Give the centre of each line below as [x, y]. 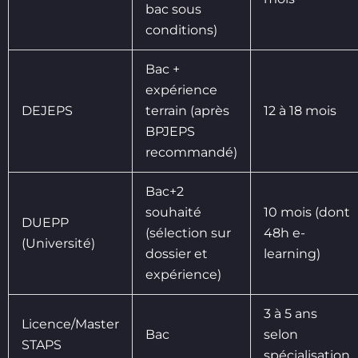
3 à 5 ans [290, 313]
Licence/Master [70, 324]
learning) [292, 253]
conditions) [181, 30]
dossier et [177, 253]
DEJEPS [47, 110]
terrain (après [187, 110]
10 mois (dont [307, 212]
